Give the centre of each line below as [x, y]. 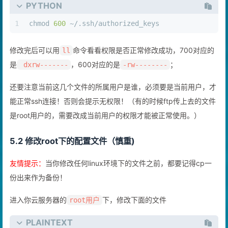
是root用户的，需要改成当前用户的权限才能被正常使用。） [105, 126]
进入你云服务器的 [38, 210]
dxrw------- [44, 75]
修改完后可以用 [35, 61]
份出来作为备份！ [38, 188]
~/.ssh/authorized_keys [112, 34]
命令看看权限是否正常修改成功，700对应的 [144, 61]
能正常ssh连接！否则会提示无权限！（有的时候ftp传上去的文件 [113, 111]
